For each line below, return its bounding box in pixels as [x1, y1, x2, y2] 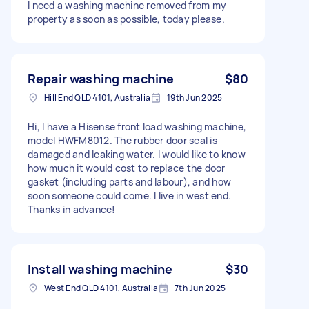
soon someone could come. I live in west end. [28, 188, 231, 202]
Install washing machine [28, 260, 173, 277]
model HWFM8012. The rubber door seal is [28, 133, 217, 147]
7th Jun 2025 [175, 281, 226, 294]
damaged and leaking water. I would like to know [28, 147, 246, 161]
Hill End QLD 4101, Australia [44, 91, 150, 103]
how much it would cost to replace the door [28, 161, 226, 175]
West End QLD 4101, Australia [44, 281, 158, 294]
